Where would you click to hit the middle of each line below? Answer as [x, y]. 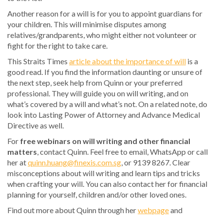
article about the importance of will [127, 61]
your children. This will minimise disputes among [87, 24]
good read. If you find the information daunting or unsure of [105, 72]
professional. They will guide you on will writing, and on [98, 93]
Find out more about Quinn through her [73, 210]
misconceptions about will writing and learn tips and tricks [104, 173]
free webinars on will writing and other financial [105, 141]
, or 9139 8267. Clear [156, 162]
